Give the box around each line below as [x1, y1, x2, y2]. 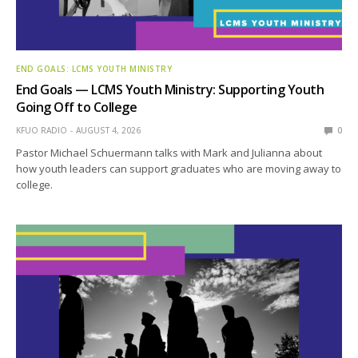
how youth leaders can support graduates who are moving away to [16, 161, 342, 176]
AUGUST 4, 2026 [76, 124, 141, 136]
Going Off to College [16, 97, 137, 116]
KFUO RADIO [16, 124, 67, 136]
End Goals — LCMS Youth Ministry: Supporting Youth [16, 80, 324, 98]
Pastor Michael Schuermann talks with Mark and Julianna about [16, 145, 323, 160]
